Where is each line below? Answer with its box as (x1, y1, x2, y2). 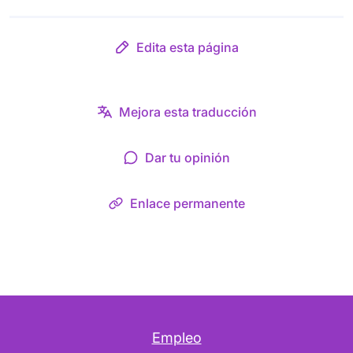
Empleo (151, 329, 202, 346)
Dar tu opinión (145, 150, 230, 165)
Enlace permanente (130, 195, 245, 211)
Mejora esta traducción (118, 104, 257, 120)
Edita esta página (136, 39, 239, 55)
